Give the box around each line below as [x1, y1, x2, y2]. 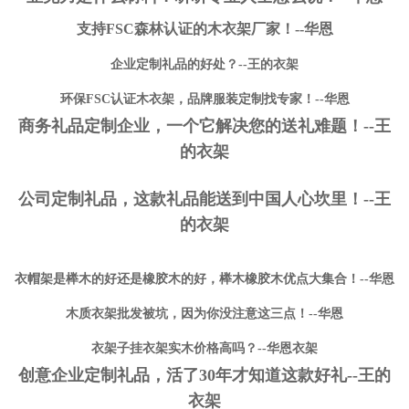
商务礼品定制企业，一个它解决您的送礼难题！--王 [18, 117, 391, 136]
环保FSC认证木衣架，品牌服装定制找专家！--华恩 [59, 92, 350, 107]
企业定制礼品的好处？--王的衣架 [110, 58, 299, 72]
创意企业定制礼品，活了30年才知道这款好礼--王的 [18, 366, 391, 385]
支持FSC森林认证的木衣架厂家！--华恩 [76, 21, 333, 37]
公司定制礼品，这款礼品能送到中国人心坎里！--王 [18, 189, 391, 208]
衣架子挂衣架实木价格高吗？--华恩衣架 [91, 341, 318, 356]
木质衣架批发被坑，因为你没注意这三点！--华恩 [66, 307, 343, 321]
